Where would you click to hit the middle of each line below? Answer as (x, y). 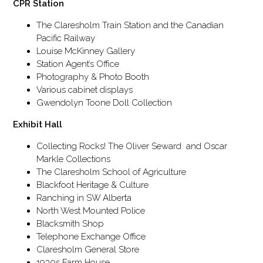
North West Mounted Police (91, 211)
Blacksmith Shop (70, 224)
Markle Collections (74, 159)
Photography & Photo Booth (94, 77)
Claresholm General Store (88, 250)
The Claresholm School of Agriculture (112, 172)
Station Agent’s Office (78, 64)
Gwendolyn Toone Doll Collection (106, 103)
